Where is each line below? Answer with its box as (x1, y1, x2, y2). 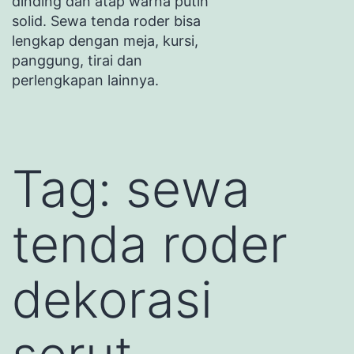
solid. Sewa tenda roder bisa (12, 12, 201, 29)
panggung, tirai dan (12, 51, 142, 69)
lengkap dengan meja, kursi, (12, 32, 198, 49)
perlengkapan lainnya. (12, 71, 159, 88)
